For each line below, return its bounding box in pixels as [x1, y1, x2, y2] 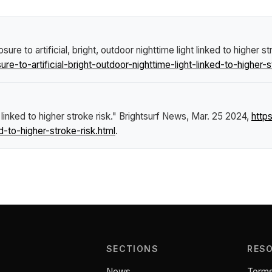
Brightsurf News [119, 110, 186, 123]
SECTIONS [106, 243, 159, 254]
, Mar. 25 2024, [186, 110, 251, 123]
